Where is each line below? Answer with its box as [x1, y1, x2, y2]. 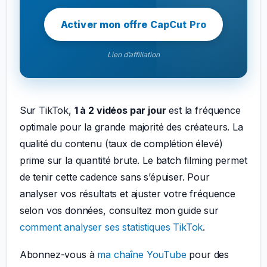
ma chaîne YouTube [97, 249, 187, 261]
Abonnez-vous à [19, 249, 98, 261]
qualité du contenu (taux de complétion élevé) [19, 138, 223, 150]
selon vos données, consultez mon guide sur [19, 204, 219, 217]
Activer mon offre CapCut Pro [60, 18, 207, 31]
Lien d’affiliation [107, 50, 160, 60]
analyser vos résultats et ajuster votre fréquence [19, 188, 235, 200]
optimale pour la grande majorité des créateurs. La [19, 121, 243, 133]
